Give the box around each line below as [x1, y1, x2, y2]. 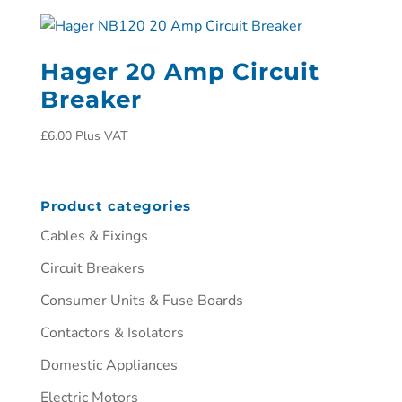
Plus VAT [74, 127, 127, 145]
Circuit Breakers [39, 258, 144, 278]
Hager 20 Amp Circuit [39, 57, 319, 87]
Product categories [39, 197, 191, 214]
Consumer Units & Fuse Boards [39, 290, 243, 310]
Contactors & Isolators [39, 322, 184, 343]
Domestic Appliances [39, 354, 178, 375]
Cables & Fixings [39, 225, 148, 246]
